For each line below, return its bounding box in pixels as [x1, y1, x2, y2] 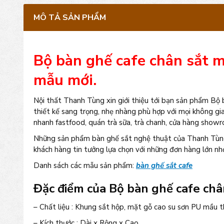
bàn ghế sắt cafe [136, 160, 192, 170]
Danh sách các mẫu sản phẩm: [33, 160, 136, 170]
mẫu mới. [33, 70, 96, 90]
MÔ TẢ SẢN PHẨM [33, 12, 106, 23]
